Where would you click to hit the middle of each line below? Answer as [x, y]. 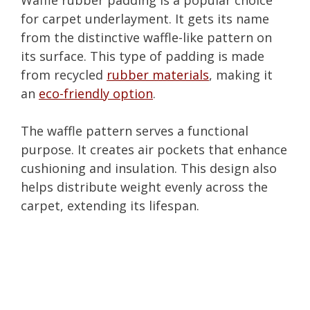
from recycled [64, 74]
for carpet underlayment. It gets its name [145, 18]
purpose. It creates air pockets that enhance [154, 149]
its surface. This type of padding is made [143, 56]
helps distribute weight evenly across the [144, 186]
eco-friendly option [96, 93]
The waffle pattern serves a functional [135, 130]
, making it [241, 74]
